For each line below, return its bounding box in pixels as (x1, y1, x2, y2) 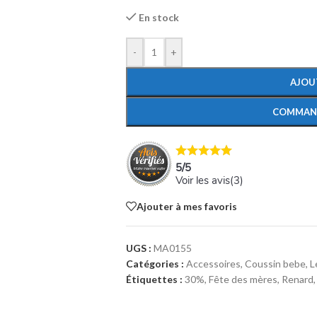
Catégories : (125, 258, 184, 270)
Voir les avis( (175, 173, 234, 188)
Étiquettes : (125, 273, 183, 285)
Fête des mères (208, 273, 277, 285)
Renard (281, 273, 313, 285)
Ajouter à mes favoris (136, 200, 237, 212)
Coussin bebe (244, 258, 306, 270)
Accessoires (185, 258, 241, 270)
